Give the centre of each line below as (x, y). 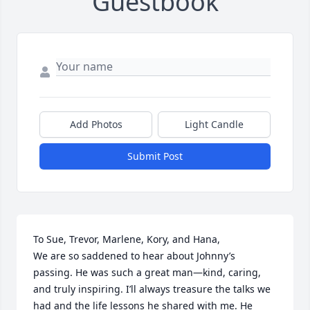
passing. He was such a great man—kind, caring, (147, 273)
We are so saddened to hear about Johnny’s (134, 256)
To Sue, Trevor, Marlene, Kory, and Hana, (127, 239)
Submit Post (155, 156)
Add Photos (96, 125)
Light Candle (214, 125)
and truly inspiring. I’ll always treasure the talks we (152, 289)
